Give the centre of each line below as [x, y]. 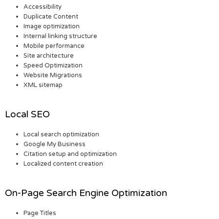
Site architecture [49, 55]
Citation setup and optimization [70, 154]
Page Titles [40, 213]
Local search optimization [62, 134]
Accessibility [43, 7]
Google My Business [55, 144]
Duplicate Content [51, 16]
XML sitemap [43, 85]
